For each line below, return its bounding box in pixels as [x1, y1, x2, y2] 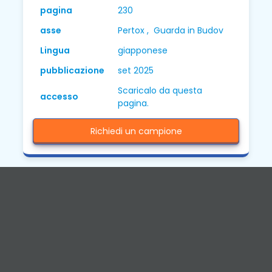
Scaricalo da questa [118, 84, 203, 97]
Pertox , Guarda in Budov [118, 24, 224, 37]
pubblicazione [40, 64, 105, 77]
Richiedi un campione [90, 125, 182, 138]
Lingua [40, 44, 70, 57]
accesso [40, 90, 79, 103]
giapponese [118, 44, 168, 57]
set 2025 [118, 64, 154, 77]
